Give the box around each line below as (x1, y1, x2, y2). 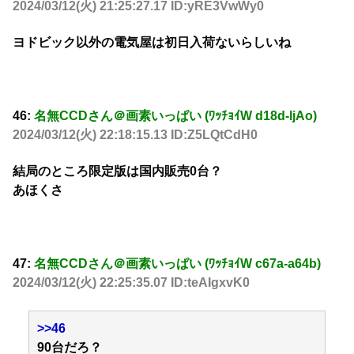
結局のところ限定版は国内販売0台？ (13, 164, 222, 179)
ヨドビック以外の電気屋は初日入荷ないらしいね (13, 36, 291, 50)
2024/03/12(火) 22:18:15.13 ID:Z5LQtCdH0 (13, 128, 258, 142)
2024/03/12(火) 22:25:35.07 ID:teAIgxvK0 (13, 276, 250, 290)
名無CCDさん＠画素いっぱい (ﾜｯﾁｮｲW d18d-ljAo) (34, 109, 317, 123)
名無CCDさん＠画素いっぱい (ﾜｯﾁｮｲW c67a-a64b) (34, 257, 321, 271)
